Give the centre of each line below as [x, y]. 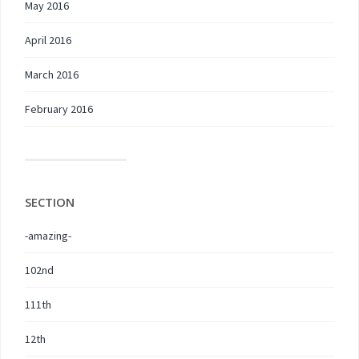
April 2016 [48, 40]
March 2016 [52, 75]
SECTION [50, 202]
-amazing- [48, 236]
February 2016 [59, 109]
